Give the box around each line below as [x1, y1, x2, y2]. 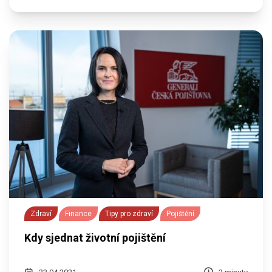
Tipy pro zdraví [105, 209, 154, 218]
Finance [65, 209, 92, 218]
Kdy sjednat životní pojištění [24, 231, 166, 244]
